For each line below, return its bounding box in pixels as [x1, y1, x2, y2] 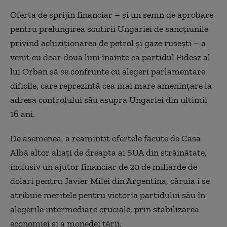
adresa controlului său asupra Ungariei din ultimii [10, 94, 207, 105]
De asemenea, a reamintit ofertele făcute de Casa [10, 133, 201, 144]
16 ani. [10, 108, 35, 120]
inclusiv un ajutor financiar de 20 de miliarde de [10, 161, 197, 172]
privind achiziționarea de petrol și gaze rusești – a [10, 37, 206, 49]
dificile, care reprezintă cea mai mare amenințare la [10, 80, 212, 91]
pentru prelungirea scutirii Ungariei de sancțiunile [10, 23, 208, 34]
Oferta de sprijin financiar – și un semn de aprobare [10, 9, 213, 20]
